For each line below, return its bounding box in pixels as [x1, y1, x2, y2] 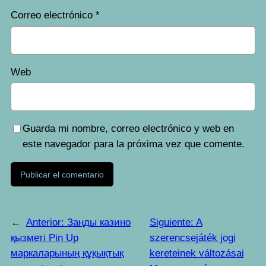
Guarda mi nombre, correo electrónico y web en [22, 123, 234, 135]
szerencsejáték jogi [149, 232, 236, 244]
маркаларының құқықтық [10, 248, 123, 259]
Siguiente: [149, 217, 196, 229]
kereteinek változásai [149, 248, 244, 259]
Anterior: [26, 217, 67, 229]
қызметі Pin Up [10, 232, 78, 244]
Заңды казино [66, 217, 131, 229]
